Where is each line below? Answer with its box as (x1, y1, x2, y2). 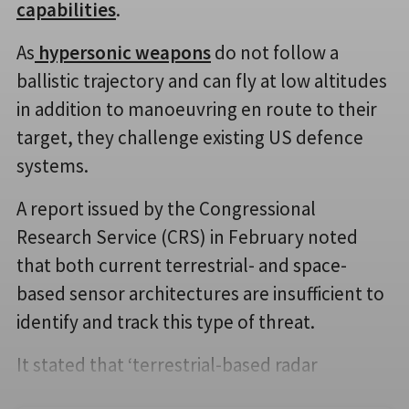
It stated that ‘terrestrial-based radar (16, 351, 318, 377)
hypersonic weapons (35, 39, 211, 65)
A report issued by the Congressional (16, 195, 316, 221)
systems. (16, 152, 89, 178)
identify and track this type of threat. (16, 309, 315, 334)
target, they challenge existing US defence (16, 124, 363, 150)
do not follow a (211, 39, 339, 65)
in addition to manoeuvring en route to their (16, 96, 377, 121)
